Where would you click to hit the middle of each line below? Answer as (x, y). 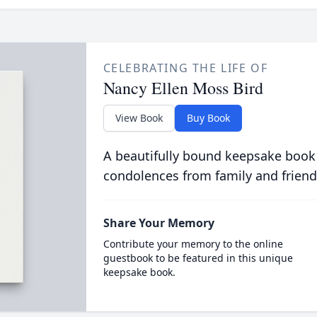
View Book (139, 118)
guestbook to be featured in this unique (198, 258)
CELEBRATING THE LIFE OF (185, 68)
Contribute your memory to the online (193, 244)
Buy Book (208, 118)
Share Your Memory (158, 223)
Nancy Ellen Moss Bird (183, 88)
